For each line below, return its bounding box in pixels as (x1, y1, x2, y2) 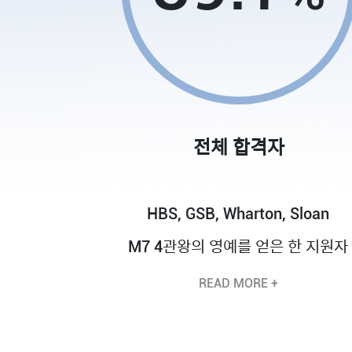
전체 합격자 (192, 137, 284, 159)
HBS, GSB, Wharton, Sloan (147, 204, 330, 223)
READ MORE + (198, 276, 278, 291)
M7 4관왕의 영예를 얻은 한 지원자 (128, 237, 349, 256)
